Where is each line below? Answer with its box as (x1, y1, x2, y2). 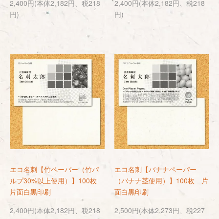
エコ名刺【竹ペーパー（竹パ (10, 164, 99, 174)
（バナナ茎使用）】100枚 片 (114, 175, 208, 185)
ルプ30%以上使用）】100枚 (10, 175, 104, 185)
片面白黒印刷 (10, 187, 51, 197)
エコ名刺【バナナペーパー (114, 164, 197, 174)
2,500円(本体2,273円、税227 (114, 205, 205, 215)
